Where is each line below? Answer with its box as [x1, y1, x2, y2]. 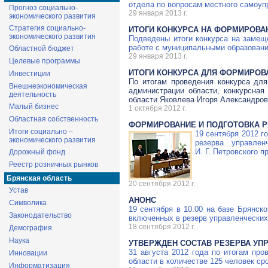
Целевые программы [9, 57, 80, 65]
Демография [9, 224, 52, 232]
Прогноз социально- [9, 4, 78, 12]
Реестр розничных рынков [9, 160, 98, 169]
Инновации [9, 249, 47, 257]
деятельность [9, 90, 56, 99]
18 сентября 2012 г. [129, 222, 195, 231]
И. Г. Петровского [195, 147, 258, 156]
